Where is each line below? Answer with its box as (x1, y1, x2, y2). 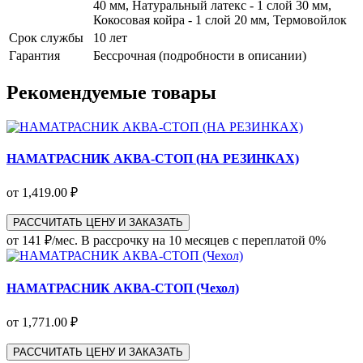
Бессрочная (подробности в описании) (93, 49, 306, 63)
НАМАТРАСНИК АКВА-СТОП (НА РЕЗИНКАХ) (6, 152, 299, 166)
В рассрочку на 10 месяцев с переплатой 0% (81, 233, 326, 248)
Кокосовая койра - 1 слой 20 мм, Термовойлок (93, 13, 347, 28)
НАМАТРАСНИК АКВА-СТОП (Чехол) (6, 280, 239, 295)
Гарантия (9, 49, 60, 63)
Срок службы (9, 31, 83, 45)
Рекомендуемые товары (6, 82, 216, 104)
